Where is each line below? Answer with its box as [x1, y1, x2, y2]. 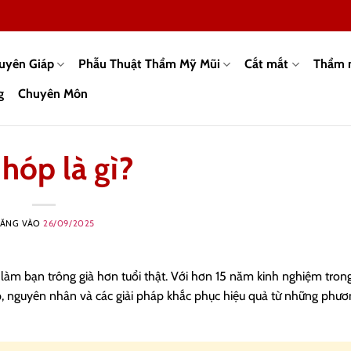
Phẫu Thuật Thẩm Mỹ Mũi [78, 56, 221, 71]
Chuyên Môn [18, 85, 88, 101]
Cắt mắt [244, 56, 289, 71]
